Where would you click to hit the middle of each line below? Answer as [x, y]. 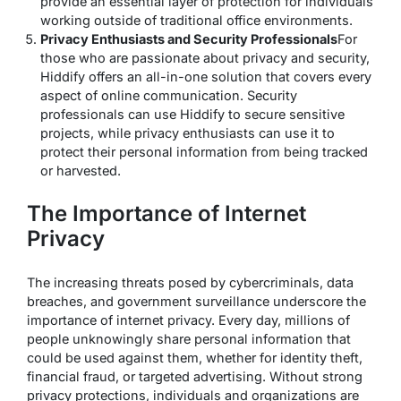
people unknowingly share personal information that [189, 339]
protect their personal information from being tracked [204, 152]
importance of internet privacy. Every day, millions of [188, 320]
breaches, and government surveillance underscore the [196, 302]
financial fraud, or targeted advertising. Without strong [195, 377]
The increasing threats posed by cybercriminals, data [190, 283]
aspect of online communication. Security [169, 96]
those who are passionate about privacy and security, [205, 58]
